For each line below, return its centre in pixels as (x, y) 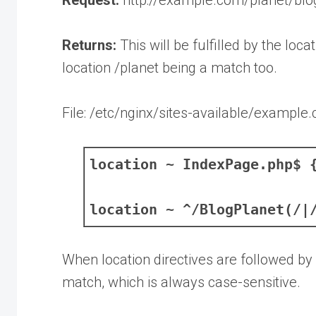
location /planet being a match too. (170, 67)
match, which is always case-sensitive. (181, 282)
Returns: (91, 45)
